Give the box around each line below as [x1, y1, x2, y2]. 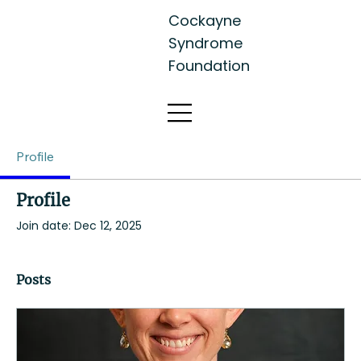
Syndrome [168, 32, 243, 53]
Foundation [168, 55, 250, 76]
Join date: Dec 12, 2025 [16, 218, 142, 234]
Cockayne [168, 10, 241, 31]
